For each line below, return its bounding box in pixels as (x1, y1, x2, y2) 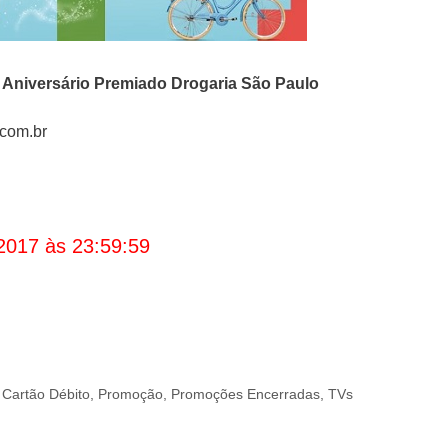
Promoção (98, 386, 164, 402)
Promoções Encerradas (171, 386, 321, 402)
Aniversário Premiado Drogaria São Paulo (2, 75, 319, 93)
